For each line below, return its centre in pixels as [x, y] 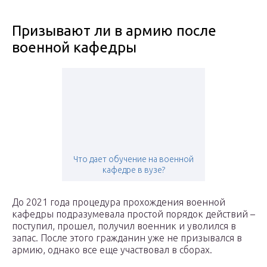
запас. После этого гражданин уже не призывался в [127, 238]
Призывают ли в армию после [114, 31]
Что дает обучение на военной [133, 159]
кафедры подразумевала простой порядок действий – [133, 214]
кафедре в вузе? [133, 170]
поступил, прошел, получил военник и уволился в [124, 226]
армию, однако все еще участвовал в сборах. [112, 250]
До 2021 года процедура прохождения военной [119, 202]
